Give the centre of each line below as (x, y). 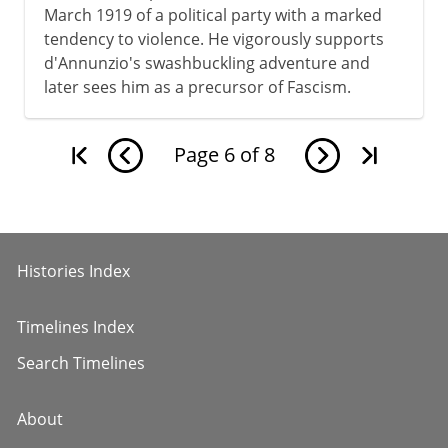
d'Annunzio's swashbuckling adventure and (206, 62)
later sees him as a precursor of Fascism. (197, 86)
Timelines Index (75, 326)
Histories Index (73, 270)
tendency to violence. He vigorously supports (213, 38)
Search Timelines (81, 362)
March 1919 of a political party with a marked (212, 14)
